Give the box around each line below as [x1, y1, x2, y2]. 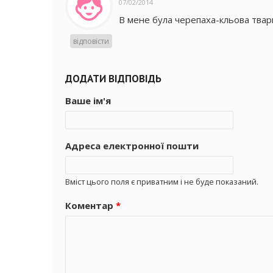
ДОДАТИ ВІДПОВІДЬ [65, 72, 161, 85]
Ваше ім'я [65, 94, 111, 107]
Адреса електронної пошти [65, 140, 199, 152]
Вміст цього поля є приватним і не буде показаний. [65, 176, 258, 187]
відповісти [73, 36, 109, 46]
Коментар [65, 199, 116, 211]
